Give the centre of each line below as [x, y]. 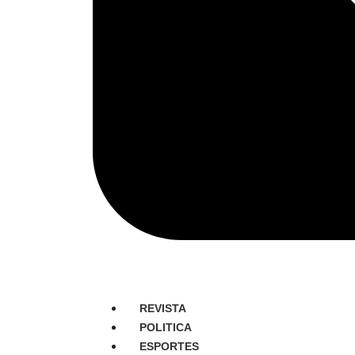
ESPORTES [169, 347]
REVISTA [162, 309]
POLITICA [165, 328]
